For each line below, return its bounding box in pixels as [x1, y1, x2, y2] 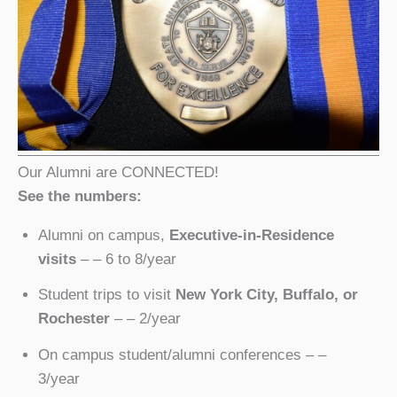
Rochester [37, 310, 110, 328]
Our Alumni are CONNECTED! [18, 163, 219, 181]
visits [37, 250, 76, 268]
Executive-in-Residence [168, 226, 334, 244]
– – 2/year [109, 310, 181, 328]
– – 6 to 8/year [75, 250, 176, 268]
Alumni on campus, [37, 226, 169, 244]
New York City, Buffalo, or [175, 286, 358, 304]
